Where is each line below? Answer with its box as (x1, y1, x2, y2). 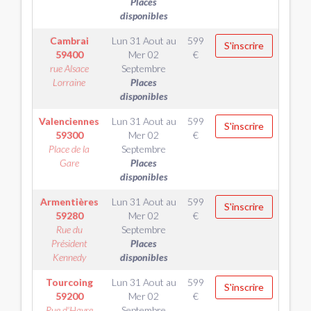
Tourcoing (45, 276, 93, 288)
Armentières (40, 196, 99, 208)
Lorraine (53, 76, 85, 88)
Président (51, 237, 87, 249)
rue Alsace (49, 62, 89, 74)
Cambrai (49, 35, 89, 47)
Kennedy (52, 251, 86, 263)
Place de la (49, 143, 90, 155)
